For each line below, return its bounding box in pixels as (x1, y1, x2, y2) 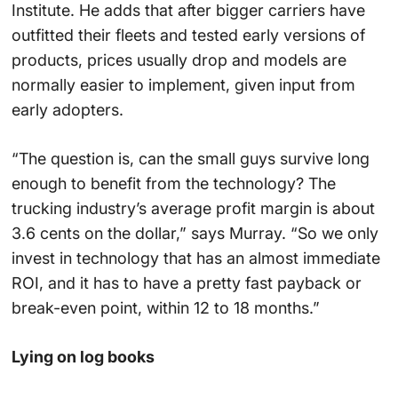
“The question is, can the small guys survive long (11, 148, 370, 168)
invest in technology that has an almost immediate (11, 248, 380, 267)
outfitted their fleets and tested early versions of (11, 25, 365, 44)
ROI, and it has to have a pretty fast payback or (11, 273, 362, 292)
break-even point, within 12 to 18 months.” (11, 298, 320, 317)
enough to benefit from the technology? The (11, 173, 336, 193)
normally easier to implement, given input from (11, 75, 355, 94)
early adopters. (11, 99, 123, 119)
